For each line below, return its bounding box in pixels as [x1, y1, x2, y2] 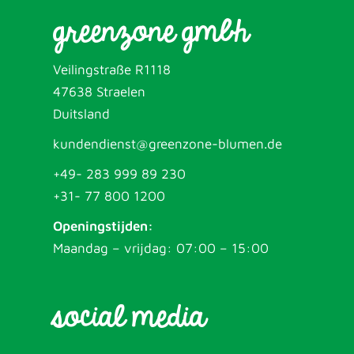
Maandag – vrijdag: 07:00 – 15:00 [53, 240, 269, 256]
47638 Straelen [53, 84, 146, 100]
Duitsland [53, 106, 111, 122]
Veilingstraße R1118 [53, 62, 171, 77]
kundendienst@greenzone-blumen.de [53, 136, 283, 152]
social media [53, 296, 206, 339]
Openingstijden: [53, 218, 154, 234]
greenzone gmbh [53, 10, 249, 54]
